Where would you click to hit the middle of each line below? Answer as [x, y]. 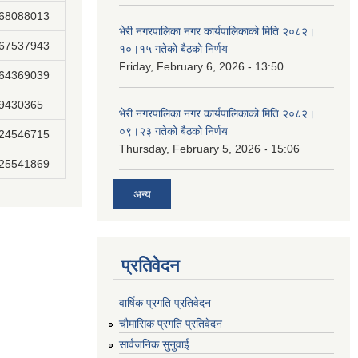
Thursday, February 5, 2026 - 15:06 [209, 149]
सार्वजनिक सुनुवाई [154, 344]
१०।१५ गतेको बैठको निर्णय [173, 49]
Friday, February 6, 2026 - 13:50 [201, 66]
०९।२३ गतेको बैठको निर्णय [173, 131]
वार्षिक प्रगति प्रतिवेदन [165, 303]
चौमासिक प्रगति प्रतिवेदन [171, 324]
